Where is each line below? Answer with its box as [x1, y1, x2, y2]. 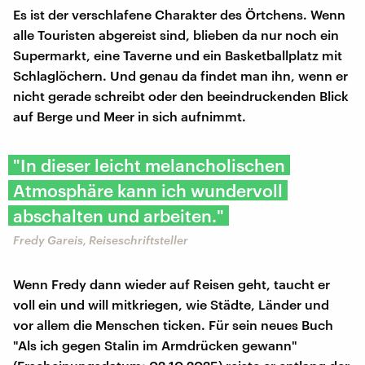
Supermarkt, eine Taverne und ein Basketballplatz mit [13, 46, 342, 63]
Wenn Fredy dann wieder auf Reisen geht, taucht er [13, 275, 330, 292]
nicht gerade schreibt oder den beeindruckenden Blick [13, 87, 349, 103]
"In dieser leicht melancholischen [13, 154, 285, 175]
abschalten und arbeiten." [13, 204, 224, 226]
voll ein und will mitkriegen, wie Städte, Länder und [13, 296, 329, 312]
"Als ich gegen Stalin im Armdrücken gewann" [13, 336, 297, 353]
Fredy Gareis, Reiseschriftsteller [13, 232, 188, 247]
